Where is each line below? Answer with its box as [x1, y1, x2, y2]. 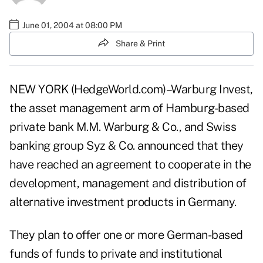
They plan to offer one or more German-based [9, 228, 243, 242]
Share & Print [116, 38, 165, 48]
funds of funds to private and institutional [9, 247, 222, 261]
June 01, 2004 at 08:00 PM [22, 20, 122, 30]
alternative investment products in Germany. [9, 195, 237, 210]
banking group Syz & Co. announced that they [9, 139, 244, 153]
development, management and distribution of [9, 176, 247, 191]
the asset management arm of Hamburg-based [9, 101, 249, 116]
